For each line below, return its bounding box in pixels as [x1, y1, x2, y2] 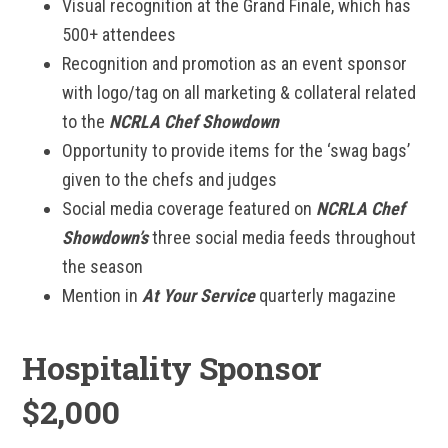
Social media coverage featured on [62, 198, 317, 219]
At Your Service [142, 285, 256, 306]
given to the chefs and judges [62, 169, 278, 190]
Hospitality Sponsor [22, 346, 322, 389]
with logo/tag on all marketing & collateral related [62, 82, 417, 103]
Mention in [62, 285, 143, 306]
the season [62, 256, 144, 277]
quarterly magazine [255, 285, 397, 306]
